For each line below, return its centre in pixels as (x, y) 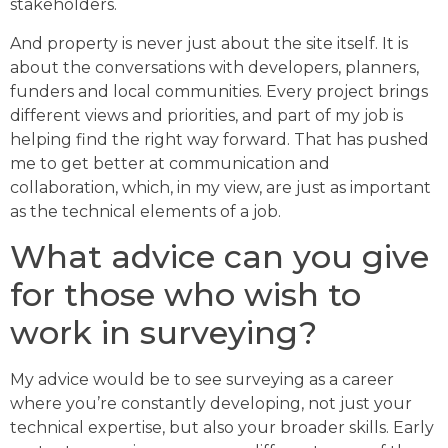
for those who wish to (185, 295)
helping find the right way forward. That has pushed (219, 139)
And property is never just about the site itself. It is (209, 43)
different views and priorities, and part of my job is (206, 115)
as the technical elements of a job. (145, 211)
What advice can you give (219, 257)
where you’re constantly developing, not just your (211, 404)
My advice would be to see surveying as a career (202, 380)
